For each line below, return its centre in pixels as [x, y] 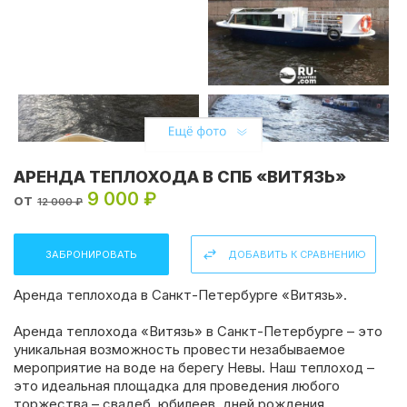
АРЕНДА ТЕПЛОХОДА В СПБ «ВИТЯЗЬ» [180, 176]
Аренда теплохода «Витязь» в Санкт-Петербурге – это [198, 331]
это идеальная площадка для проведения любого [177, 385]
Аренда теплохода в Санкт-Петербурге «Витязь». [180, 294]
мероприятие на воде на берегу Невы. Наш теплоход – [194, 367]
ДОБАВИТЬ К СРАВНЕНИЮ [297, 254]
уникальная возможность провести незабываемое [179, 349]
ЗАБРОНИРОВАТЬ [91, 254]
